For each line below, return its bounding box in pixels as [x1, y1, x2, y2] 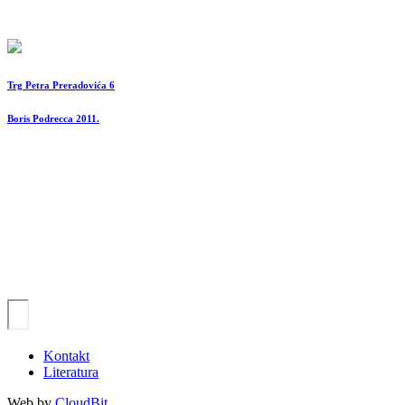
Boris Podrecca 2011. [7, 112, 99, 124]
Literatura [43, 363, 99, 380]
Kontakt [43, 347, 89, 363]
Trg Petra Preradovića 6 [7, 79, 115, 90]
